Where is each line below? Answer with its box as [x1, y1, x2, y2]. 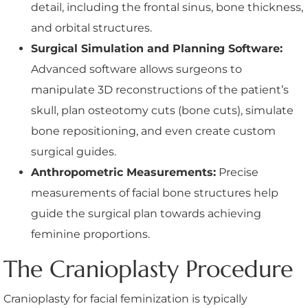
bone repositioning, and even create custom [31, 124, 276, 137]
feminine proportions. [31, 227, 150, 241]
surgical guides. [31, 144, 116, 158]
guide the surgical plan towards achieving [31, 206, 261, 220]
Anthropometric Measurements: [31, 165, 216, 179]
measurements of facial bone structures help [31, 186, 278, 199]
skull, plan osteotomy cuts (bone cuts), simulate [31, 103, 294, 117]
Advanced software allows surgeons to [31, 62, 242, 76]
